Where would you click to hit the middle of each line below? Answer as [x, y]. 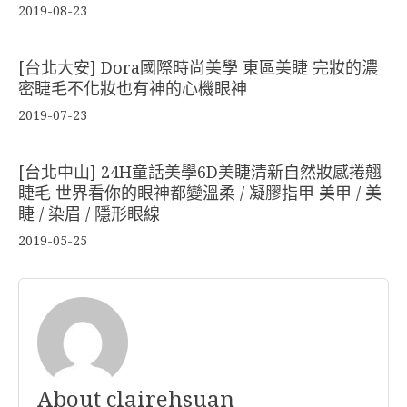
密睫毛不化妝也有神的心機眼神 [133, 89]
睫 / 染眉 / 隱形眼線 [89, 214]
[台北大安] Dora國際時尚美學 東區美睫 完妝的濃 [198, 68]
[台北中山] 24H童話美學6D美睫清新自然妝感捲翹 [200, 173]
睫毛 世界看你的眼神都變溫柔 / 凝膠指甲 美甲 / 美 [200, 194]
